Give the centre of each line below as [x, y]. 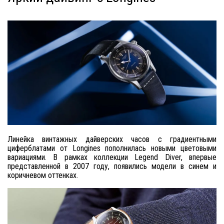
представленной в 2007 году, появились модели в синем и [112, 166]
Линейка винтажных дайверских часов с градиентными [112, 139]
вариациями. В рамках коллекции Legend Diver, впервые [112, 157]
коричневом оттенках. [43, 175]
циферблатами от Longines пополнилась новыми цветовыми [112, 148]
